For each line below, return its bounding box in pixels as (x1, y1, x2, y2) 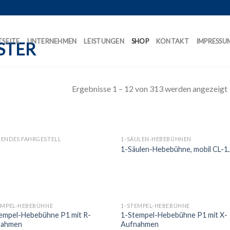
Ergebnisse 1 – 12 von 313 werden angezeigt (71, 83, 227, 93)
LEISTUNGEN (84, 37, 124, 45)
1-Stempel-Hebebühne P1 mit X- (121, 210, 228, 220)
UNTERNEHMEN (27, 37, 77, 45)
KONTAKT (156, 37, 189, 45)
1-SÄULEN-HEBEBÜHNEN (121, 136, 191, 143)
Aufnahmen (121, 220, 159, 229)
